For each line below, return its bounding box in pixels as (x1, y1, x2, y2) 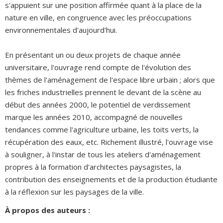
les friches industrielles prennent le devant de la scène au (5, 87, 201, 97)
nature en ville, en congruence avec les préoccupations (5, 12, 192, 22)
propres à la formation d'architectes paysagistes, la (5, 161, 181, 172)
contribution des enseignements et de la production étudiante (5, 174, 218, 184)
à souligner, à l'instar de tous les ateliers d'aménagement (5, 149, 201, 159)
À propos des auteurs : (5, 205, 90, 215)
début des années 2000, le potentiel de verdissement (5, 99, 191, 110)
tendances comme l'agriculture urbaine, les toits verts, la (5, 124, 199, 134)
